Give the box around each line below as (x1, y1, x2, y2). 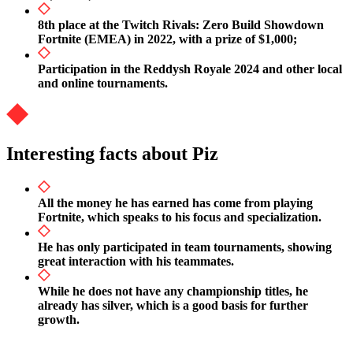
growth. (38, 313, 80, 327)
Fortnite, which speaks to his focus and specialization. (38, 210, 321, 225)
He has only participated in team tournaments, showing (38, 240, 332, 255)
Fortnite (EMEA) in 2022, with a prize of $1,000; (38, 32, 297, 46)
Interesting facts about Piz (6, 143, 218, 165)
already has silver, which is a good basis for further (38, 299, 308, 313)
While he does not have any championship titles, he (38, 284, 308, 299)
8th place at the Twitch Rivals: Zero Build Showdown (38, 17, 324, 32)
